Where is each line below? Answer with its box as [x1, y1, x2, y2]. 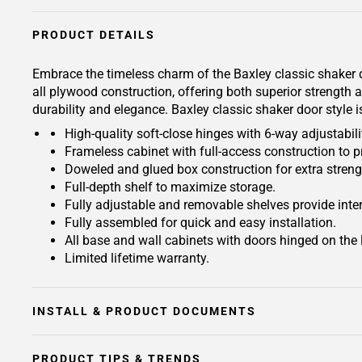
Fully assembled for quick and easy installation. [65, 215, 336, 230]
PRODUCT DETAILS [32, 28, 155, 41]
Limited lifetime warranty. [65, 250, 209, 266]
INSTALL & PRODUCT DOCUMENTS [32, 305, 256, 318]
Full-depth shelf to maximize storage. [65, 179, 276, 195]
